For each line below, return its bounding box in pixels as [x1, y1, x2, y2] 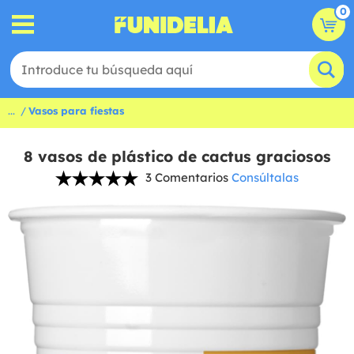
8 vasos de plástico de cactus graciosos [23, 147, 331, 166]
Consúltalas [232, 170, 299, 185]
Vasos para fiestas [28, 104, 124, 117]
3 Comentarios [145, 170, 228, 185]
